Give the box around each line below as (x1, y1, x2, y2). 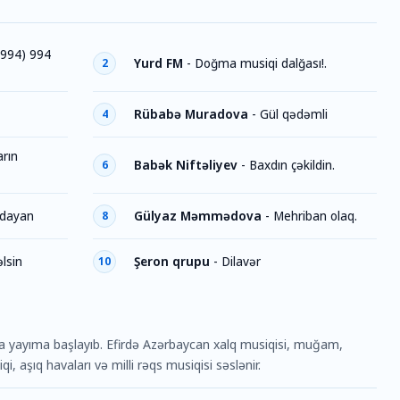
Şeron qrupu (134, 253, 210, 270)
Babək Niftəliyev (134, 156, 237, 173)
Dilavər (221, 253, 261, 270)
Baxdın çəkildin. (249, 156, 335, 173)
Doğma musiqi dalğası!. (195, 54, 327, 71)
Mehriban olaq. (273, 207, 357, 224)
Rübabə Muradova (134, 105, 248, 122)
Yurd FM (134, 54, 183, 71)
